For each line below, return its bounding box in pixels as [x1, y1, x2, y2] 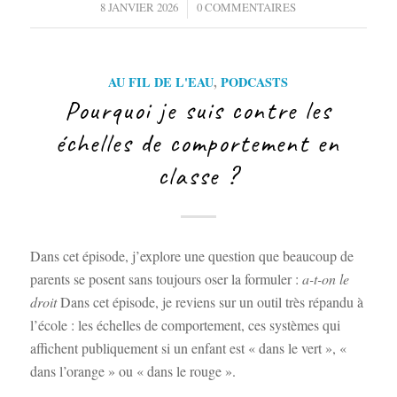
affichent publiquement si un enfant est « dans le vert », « [29, 338, 346, 357]
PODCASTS [221, 72, 289, 91]
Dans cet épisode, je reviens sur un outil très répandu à [59, 292, 363, 311]
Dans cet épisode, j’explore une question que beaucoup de [29, 245, 354, 265]
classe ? [158, 159, 239, 192]
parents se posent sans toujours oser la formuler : [29, 269, 302, 288]
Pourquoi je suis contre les [65, 93, 332, 127]
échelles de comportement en [56, 126, 341, 160]
